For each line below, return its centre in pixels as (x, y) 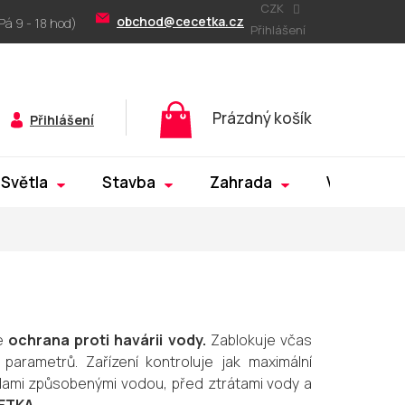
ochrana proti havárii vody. (107, 340)
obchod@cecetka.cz (181, 21)
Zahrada (241, 182)
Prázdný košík (262, 118)
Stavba (129, 182)
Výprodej (361, 182)
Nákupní (240, 110)
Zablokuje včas (259, 340)
